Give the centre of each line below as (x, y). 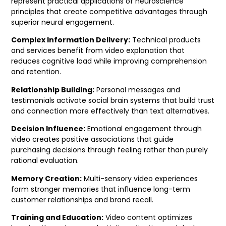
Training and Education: (58, 218)
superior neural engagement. (63, 22)
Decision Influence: (48, 129)
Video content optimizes (148, 218)
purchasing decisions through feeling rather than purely (110, 150)
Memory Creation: (47, 178)
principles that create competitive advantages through (109, 12)
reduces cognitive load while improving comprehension (109, 61)
